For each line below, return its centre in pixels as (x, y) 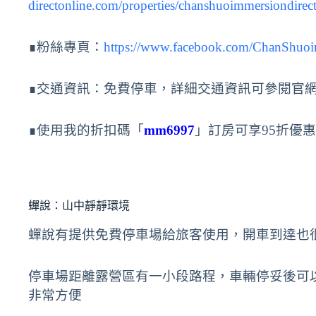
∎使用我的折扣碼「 (86, 130)
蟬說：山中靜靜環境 (79, 205)
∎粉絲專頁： (66, 47)
